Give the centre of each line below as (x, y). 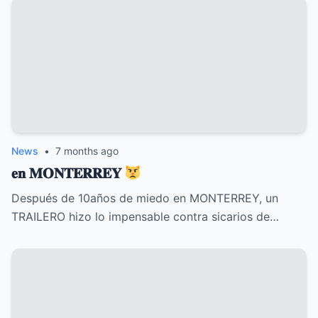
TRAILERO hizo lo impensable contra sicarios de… (145, 217)
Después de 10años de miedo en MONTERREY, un (145, 198)
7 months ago (87, 151)
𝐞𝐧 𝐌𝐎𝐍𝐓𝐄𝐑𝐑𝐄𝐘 (68, 174)
